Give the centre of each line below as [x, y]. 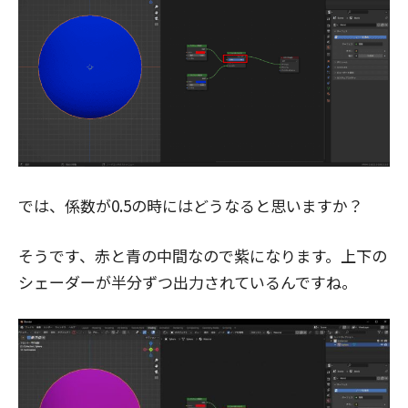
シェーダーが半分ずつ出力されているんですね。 [188, 282]
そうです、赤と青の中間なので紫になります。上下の [203, 256]
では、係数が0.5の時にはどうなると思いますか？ [191, 206]
